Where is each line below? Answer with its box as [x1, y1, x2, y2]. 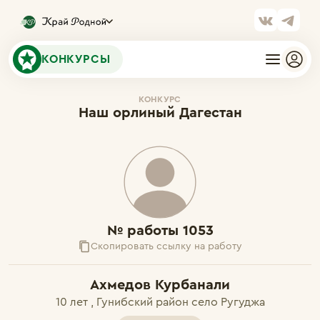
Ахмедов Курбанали [90, 278, 230, 292]
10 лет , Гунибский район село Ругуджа [55, 296, 265, 308]
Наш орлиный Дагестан [78, 106, 242, 120]
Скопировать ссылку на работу [91, 241, 242, 251]
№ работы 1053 [106, 224, 214, 238]
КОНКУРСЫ [41, 54, 111, 65]
